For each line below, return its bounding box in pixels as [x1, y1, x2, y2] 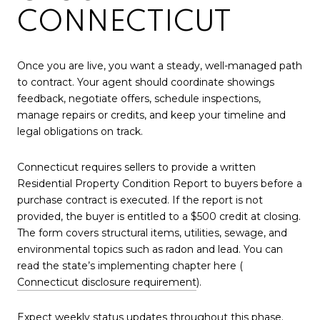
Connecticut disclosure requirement [17, 275, 196, 289]
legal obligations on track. [17, 125, 143, 139]
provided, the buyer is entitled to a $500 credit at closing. [17, 209, 301, 223]
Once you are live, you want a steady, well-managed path [17, 59, 302, 73]
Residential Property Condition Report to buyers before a [17, 176, 302, 190]
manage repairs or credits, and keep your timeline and [17, 109, 286, 122]
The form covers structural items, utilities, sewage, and [17, 226, 287, 239]
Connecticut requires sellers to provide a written [17, 160, 256, 174]
